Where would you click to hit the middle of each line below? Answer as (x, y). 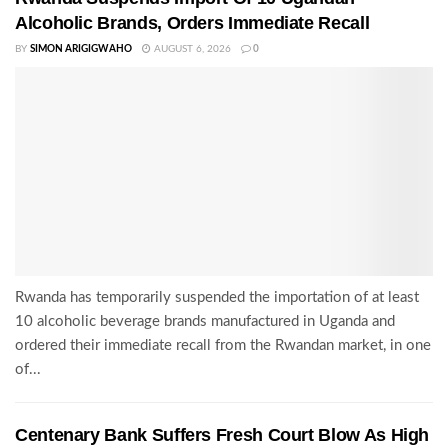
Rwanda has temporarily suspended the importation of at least (217, 297)
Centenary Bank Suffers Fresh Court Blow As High (222, 434)
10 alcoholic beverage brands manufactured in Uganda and (205, 321)
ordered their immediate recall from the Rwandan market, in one (223, 345)
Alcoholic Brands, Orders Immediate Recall (192, 22)
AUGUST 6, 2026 (191, 48)
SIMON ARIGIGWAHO (81, 48)
